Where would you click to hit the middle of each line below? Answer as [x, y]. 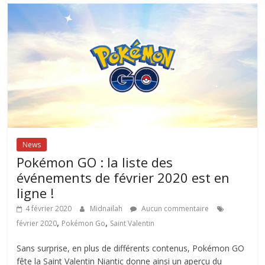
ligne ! [35, 193]
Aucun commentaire [174, 209]
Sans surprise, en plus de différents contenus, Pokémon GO [131, 248]
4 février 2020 [49, 209]
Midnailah [107, 209]
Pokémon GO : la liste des [95, 162]
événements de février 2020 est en [123, 178]
